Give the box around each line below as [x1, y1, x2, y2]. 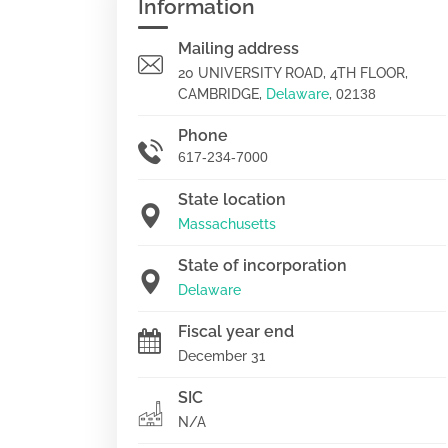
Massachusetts [178, 216, 276, 232]
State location [178, 190, 286, 209]
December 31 [178, 348, 265, 364]
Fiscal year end [178, 322, 294, 341]
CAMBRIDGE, [178, 86, 266, 102]
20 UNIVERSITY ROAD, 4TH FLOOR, [178, 65, 408, 81]
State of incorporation [178, 256, 347, 275]
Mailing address [178, 39, 299, 58]
